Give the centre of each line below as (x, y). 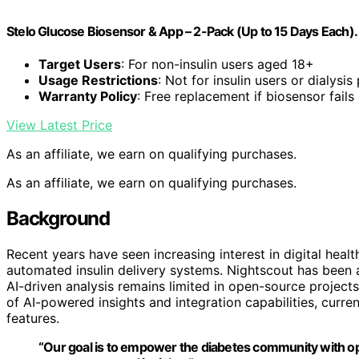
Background (58, 219)
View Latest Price (59, 125)
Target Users (80, 65)
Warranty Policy (88, 97)
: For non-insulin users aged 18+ (218, 65)
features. (33, 319)
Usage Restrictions (98, 81)
